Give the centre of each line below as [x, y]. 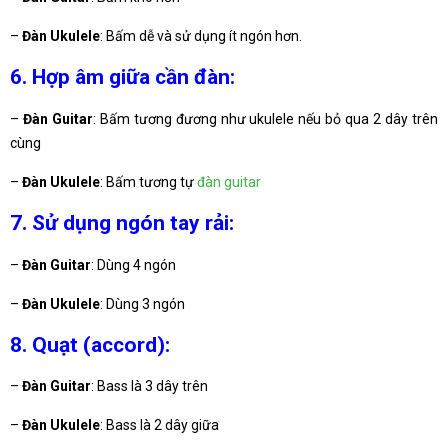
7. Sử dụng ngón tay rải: [122, 223]
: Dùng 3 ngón [142, 303]
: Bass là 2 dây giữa [159, 425]
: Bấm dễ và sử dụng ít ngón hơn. [201, 35]
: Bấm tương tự [148, 181]
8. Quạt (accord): [90, 344]
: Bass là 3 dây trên [149, 386]
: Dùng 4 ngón [133, 264]
